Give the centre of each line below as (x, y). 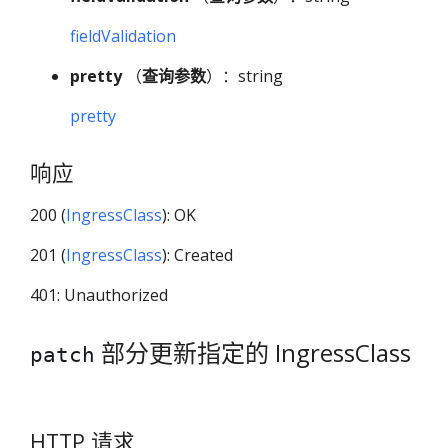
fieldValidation (123, 35)
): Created (197, 255)
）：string (244, 75)
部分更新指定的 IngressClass (253, 353)
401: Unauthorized (99, 295)
